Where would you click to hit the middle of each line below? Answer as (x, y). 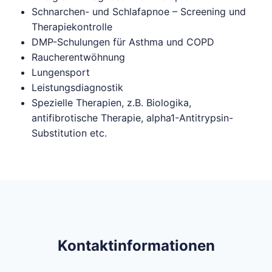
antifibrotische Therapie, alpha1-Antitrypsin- (132, 118)
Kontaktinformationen (136, 246)
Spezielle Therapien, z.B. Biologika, (111, 103)
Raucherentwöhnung (78, 57)
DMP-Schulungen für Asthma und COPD (123, 42)
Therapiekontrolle (72, 27)
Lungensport (61, 72)
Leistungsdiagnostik (77, 87)
